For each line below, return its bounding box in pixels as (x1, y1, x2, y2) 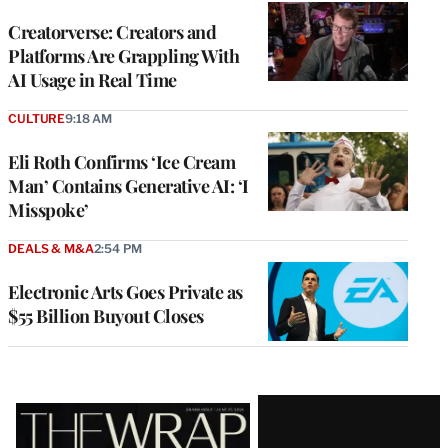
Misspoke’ (8, 198, 89, 223)
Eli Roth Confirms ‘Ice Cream (8, 150, 235, 175)
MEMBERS (36, 12, 105, 27)
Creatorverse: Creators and (8, 20, 216, 45)
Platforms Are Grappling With (8, 44, 239, 69)
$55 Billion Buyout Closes (8, 304, 204, 329)
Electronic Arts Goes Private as (8, 280, 243, 305)
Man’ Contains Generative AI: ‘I (8, 174, 249, 199)
